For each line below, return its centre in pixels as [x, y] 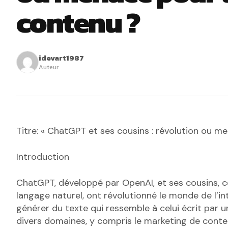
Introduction [43, 157]
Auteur [49, 67]
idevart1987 [61, 58]
